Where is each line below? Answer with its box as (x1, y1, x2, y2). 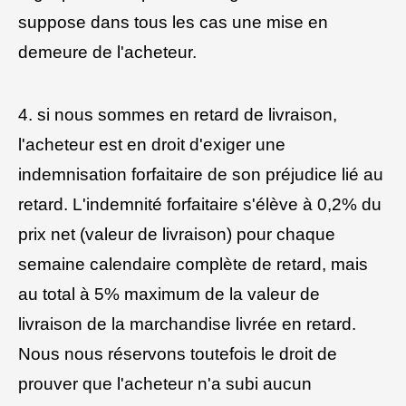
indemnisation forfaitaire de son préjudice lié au (18, 165, 383, 185)
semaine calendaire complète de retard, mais (18, 255, 368, 275)
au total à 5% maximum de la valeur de (18, 285, 320, 304)
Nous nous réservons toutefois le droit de (18, 344, 337, 364)
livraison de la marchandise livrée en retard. (18, 314, 356, 334)
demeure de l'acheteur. (18, 43, 197, 63)
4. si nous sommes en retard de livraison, (18, 105, 337, 125)
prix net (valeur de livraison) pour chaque (18, 225, 335, 245)
